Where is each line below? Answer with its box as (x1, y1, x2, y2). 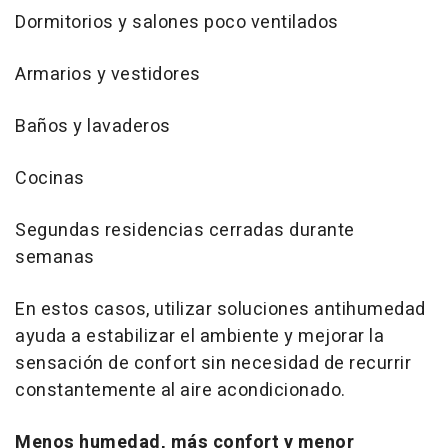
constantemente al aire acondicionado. (15, 376, 346, 404)
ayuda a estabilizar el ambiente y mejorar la (15, 322, 384, 350)
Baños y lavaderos (15, 112, 171, 140)
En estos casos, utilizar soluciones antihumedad (15, 295, 426, 323)
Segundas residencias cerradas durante (15, 216, 355, 244)
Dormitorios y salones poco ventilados (15, 8, 339, 36)
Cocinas (15, 164, 85, 192)
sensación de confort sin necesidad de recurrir (15, 349, 411, 377)
